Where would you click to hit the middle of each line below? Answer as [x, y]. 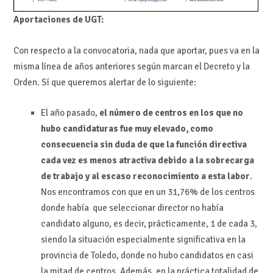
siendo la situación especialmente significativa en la [143, 240]
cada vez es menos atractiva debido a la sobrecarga [147, 161]
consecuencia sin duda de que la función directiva [144, 145]
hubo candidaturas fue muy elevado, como [127, 129]
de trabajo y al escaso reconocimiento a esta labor [145, 176]
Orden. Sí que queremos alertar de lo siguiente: [105, 82]
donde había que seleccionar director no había [132, 208]
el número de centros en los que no [170, 113]
